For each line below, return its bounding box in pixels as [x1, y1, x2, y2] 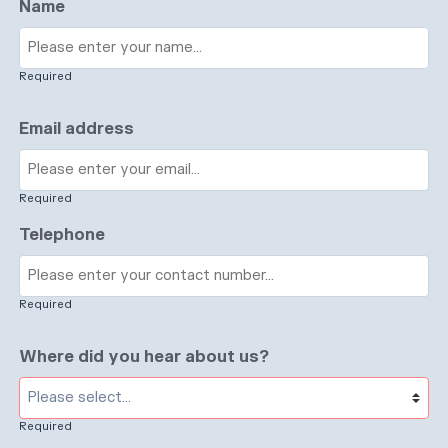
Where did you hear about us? [19, 346, 270, 367]
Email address [19, 118, 135, 139]
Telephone [19, 224, 106, 245]
